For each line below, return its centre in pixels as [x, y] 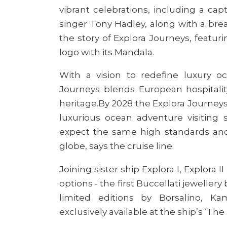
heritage [78, 103]
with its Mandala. [118, 52]
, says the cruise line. [130, 146]
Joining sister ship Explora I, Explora [138, 169]
